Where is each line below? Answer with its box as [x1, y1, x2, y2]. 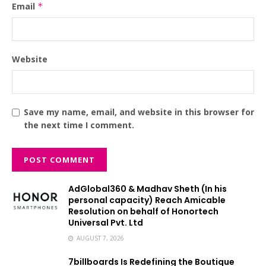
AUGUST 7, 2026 [75, 234, 124, 243]
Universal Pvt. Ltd [68, 217, 143, 229]
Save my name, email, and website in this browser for [24, 106, 254, 118]
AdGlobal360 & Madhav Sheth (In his [68, 183, 227, 195]
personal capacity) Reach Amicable [68, 194, 226, 207]
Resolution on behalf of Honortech [68, 205, 218, 218]
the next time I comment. [24, 119, 134, 131]
